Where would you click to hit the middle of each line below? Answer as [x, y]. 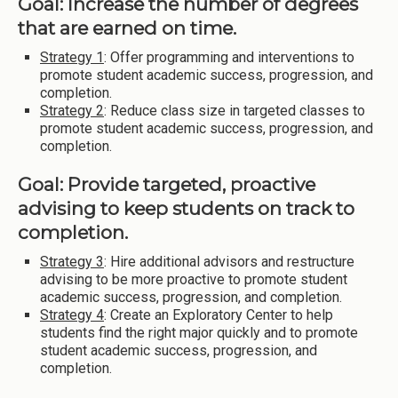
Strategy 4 [72, 315]
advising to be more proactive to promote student [194, 280]
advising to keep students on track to [186, 209]
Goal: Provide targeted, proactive [167, 185]
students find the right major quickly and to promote [199, 333]
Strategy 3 [72, 262]
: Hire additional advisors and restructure [229, 262]
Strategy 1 [72, 58]
